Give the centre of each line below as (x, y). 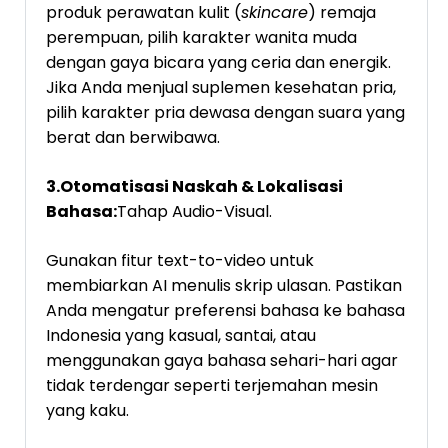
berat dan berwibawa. (133, 137)
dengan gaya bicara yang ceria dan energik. (218, 62)
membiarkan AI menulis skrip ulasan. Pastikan (224, 285)
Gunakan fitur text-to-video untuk (180, 260)
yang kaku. (87, 410)
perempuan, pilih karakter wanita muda (201, 37)
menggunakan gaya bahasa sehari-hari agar (222, 360)
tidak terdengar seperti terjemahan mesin (212, 385)
